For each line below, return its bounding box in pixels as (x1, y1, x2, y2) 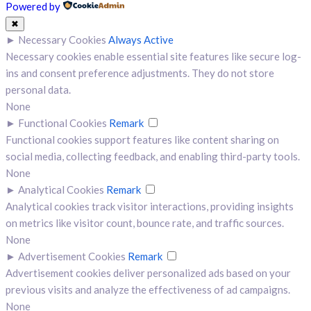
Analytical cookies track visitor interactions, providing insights (6, 200, 294, 213)
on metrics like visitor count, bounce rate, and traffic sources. (6, 217, 284, 230)
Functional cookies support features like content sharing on (6, 133, 279, 146)
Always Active (108, 33, 174, 47)
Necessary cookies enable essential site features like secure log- (6, 50, 301, 63)
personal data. (6, 83, 71, 96)
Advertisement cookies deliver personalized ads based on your (6, 267, 291, 280)
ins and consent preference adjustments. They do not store (6, 67, 274, 80)
